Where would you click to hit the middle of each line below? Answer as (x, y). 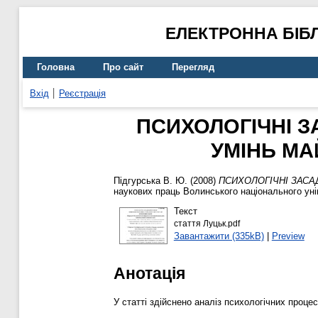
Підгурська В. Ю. (150, 181)
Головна (56, 67)
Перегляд (193, 67)
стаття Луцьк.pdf (207, 223)
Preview (288, 236)
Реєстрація (82, 93)
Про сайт (123, 67)
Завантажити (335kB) (219, 236)
